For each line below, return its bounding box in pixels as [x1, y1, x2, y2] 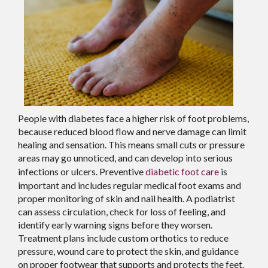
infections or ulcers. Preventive [18, 165, 145, 177]
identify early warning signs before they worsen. [18, 218, 212, 230]
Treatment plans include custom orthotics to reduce [18, 232, 229, 243]
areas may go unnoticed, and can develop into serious [18, 151, 233, 163]
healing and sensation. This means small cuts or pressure [18, 138, 245, 150]
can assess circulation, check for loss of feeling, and [18, 205, 226, 217]
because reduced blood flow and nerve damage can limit [18, 125, 246, 137]
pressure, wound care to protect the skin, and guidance [18, 245, 239, 257]
